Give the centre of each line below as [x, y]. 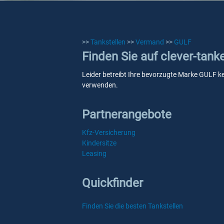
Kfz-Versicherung [109, 132]
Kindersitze [99, 143]
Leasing [94, 153]
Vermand [150, 42]
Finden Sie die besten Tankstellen [132, 206]
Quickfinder [112, 183]
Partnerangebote [127, 114]
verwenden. [100, 85]
